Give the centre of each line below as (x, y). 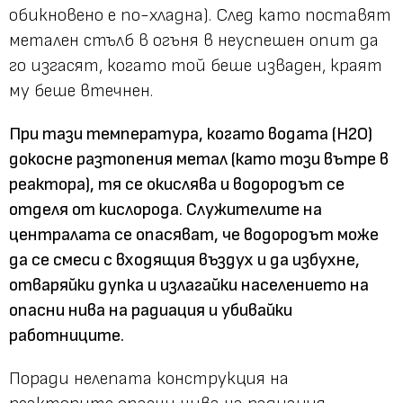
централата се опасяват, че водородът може (194, 234)
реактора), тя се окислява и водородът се (177, 184)
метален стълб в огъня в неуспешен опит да (194, 40)
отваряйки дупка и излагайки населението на (189, 285)
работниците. (67, 335)
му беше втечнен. (81, 90)
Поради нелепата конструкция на (149, 378)
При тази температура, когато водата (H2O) (191, 134)
